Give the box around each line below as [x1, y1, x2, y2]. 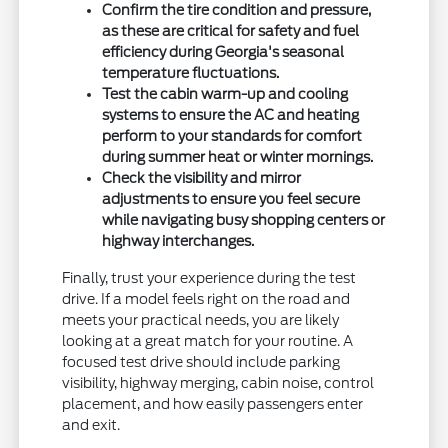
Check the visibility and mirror [102, 170, 302, 187]
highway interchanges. [102, 233, 255, 250]
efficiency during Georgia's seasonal [102, 44, 345, 61]
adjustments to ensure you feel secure [102, 191, 361, 208]
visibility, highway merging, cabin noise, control [62, 375, 375, 392]
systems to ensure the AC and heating [102, 107, 360, 124]
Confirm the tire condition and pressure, [102, 2, 372, 19]
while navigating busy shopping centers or [102, 212, 386, 229]
